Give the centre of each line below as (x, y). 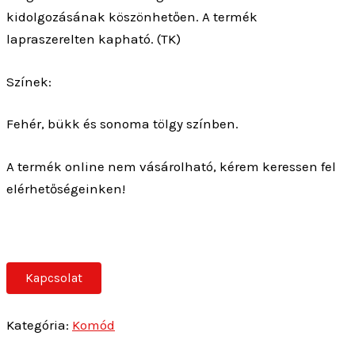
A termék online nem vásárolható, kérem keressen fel (171, 166)
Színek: (29, 81)
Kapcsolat (54, 277)
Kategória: (39, 325)
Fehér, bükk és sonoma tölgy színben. (122, 124)
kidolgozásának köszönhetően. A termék (132, 17)
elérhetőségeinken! (66, 188)
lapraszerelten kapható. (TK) (94, 39)
